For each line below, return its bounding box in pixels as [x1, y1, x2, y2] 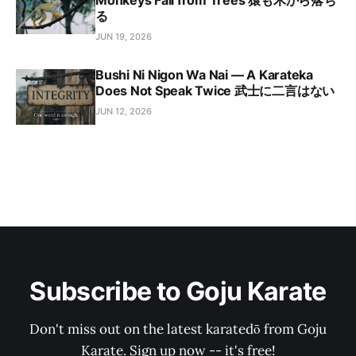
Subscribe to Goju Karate [29, 276, 327, 307]
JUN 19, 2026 [95, 31, 152, 42]
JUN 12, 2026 [95, 106, 152, 117]
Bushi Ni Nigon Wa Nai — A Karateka [95, 67, 313, 83]
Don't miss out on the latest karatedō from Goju [29, 320, 327, 338]
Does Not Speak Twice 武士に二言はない [95, 83, 335, 99]
